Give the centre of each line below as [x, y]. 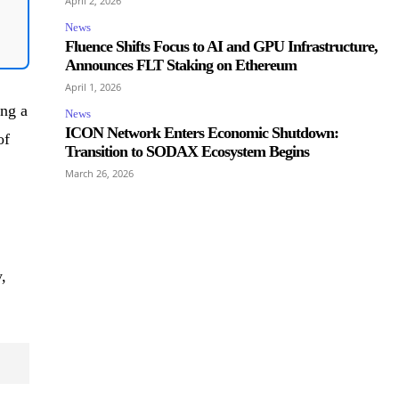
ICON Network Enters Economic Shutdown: [201, 133]
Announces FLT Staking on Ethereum [180, 65]
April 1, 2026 [93, 87]
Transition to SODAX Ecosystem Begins [187, 152]
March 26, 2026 [99, 174]
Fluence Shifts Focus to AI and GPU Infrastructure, [221, 47]
